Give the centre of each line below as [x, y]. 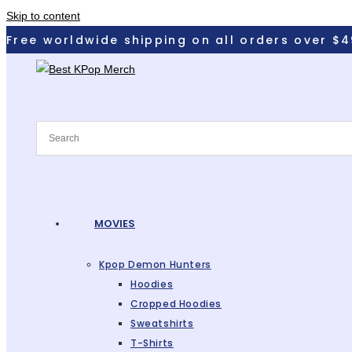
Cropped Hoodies [176, 304]
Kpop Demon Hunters [155, 264]
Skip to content [43, 16]
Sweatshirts [162, 323]
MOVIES [115, 224]
